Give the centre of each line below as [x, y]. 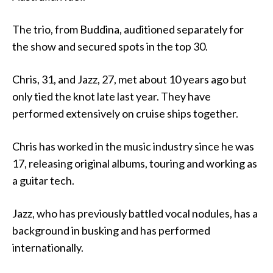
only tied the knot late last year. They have [112, 97]
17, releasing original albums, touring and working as [135, 164]
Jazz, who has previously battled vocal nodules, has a [135, 214]
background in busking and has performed [111, 231]
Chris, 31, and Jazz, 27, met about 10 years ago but [129, 80]
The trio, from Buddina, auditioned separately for [128, 30]
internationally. [48, 248]
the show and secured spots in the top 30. [110, 47]
